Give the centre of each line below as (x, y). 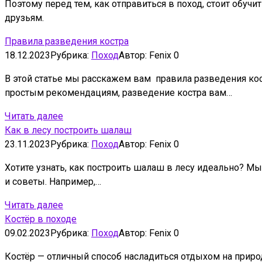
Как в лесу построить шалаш (68, 130)
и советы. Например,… (53, 181)
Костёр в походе (41, 219)
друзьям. (24, 18)
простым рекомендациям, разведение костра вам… (118, 92)
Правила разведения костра (67, 41)
